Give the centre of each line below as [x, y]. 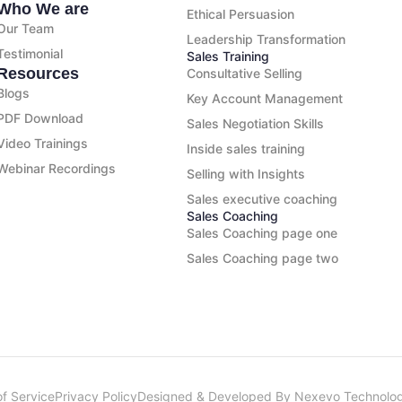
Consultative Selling [245, 74]
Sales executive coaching [262, 199]
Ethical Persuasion [241, 14]
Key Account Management [265, 99]
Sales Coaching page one [262, 233]
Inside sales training [246, 149]
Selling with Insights [246, 174]
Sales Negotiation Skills [256, 124]
